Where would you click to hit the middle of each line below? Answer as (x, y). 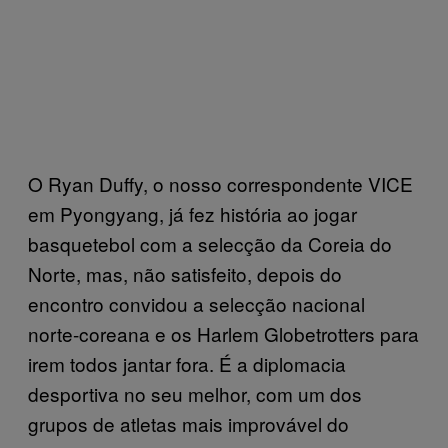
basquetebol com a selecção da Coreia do (210, 243)
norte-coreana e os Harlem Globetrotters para (223, 333)
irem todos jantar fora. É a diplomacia (187, 363)
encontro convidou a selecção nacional (196, 303)
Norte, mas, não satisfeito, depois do (185, 273)
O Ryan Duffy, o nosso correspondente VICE (220, 183)
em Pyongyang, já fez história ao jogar (192, 213)
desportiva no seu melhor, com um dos (195, 393)
